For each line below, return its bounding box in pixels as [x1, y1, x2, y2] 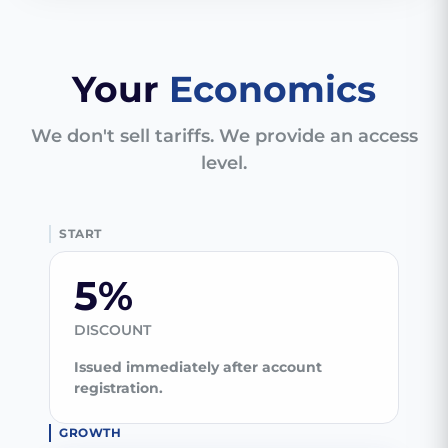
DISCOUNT [74, 321, 151, 340]
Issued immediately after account [74, 358, 322, 377]
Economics [169, 67, 376, 112]
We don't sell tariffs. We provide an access [30, 125, 418, 148]
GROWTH [59, 425, 122, 441]
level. [201, 152, 247, 175]
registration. [74, 379, 163, 398]
